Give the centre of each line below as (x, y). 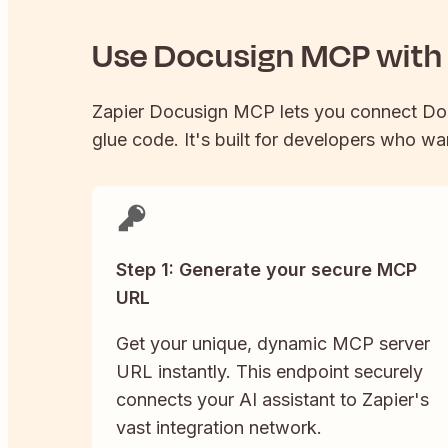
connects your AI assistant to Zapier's (272, 400)
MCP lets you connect (325, 112)
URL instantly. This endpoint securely (269, 372)
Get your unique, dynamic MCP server (273, 344)
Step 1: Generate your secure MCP (266, 270)
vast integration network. (219, 428)
